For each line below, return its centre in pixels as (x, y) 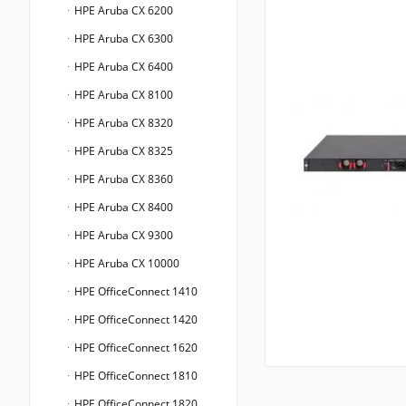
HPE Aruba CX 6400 (122, 67)
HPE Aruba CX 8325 (122, 151)
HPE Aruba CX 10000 (126, 264)
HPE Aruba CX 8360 (122, 179)
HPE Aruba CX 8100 (122, 95)
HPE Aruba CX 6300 (122, 39)
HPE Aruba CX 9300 (122, 236)
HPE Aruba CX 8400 (122, 208)
